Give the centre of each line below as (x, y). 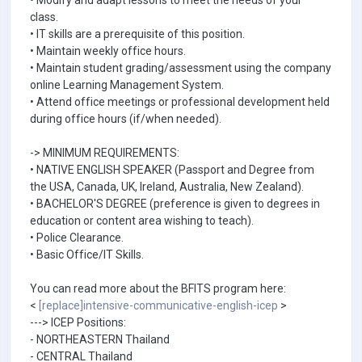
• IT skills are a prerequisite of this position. (137, 34)
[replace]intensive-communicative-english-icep (158, 305)
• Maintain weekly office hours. (108, 51)
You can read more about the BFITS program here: (158, 288)
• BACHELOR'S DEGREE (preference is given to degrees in (175, 204)
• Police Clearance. (77, 238)
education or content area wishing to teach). (142, 221)
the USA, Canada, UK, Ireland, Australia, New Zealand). (167, 187)
